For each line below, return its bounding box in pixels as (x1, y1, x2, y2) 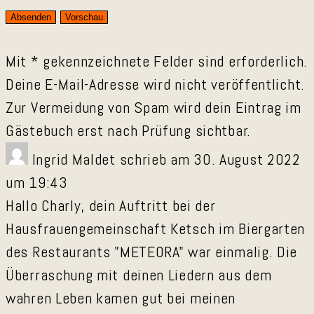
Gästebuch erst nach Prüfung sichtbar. (6, 121, 251, 141)
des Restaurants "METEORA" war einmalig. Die (6, 242, 298, 262)
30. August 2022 (189, 149, 301, 170)
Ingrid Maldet (32, 149, 120, 170)
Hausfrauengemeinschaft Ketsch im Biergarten (6, 219, 306, 239)
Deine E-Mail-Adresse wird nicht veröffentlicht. (6, 74, 305, 95)
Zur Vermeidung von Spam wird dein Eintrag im (6, 97, 301, 118)
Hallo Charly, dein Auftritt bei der (6, 196, 216, 216)
